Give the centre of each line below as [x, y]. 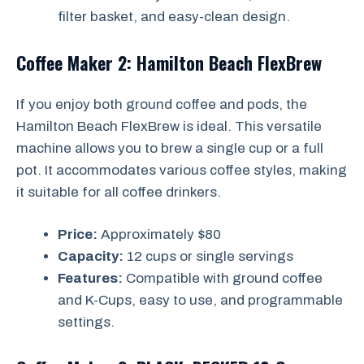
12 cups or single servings [208, 256]
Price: [78, 234]
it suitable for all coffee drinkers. [119, 192]
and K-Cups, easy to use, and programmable [200, 300]
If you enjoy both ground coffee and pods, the [162, 104]
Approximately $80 [159, 234]
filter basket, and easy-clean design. [174, 17]
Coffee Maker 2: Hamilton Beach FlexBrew [169, 62]
